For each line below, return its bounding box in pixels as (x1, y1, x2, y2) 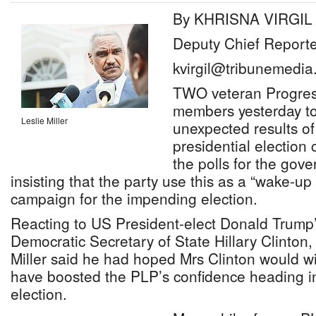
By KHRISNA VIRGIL (173, 8, 312, 29)
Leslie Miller (21, 114, 68, 126)
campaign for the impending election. (11, 188, 257, 209)
